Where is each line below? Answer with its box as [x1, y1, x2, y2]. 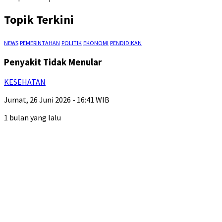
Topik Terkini [4, 11, 74, 27]
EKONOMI [83, 39, 109, 47]
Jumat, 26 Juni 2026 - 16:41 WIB [4, 95, 110, 105]
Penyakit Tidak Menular [4, 56, 102, 68]
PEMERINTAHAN [20, 39, 60, 47]
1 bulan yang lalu [4, 112, 61, 123]
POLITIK [61, 39, 82, 47]
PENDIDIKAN [110, 39, 142, 47]
